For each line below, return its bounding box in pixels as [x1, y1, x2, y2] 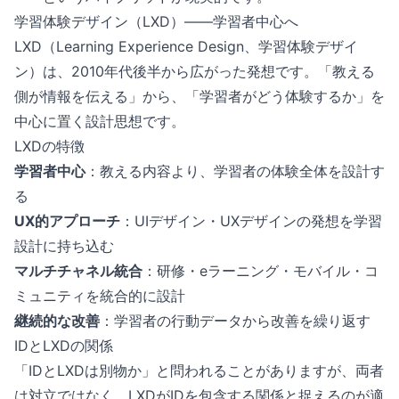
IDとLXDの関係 [14, 337, 113, 354]
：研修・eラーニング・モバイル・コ [142, 262, 379, 280]
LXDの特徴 [14, 137, 85, 155]
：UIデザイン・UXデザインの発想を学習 [120, 212, 382, 230]
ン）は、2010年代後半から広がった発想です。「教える [14, 62, 375, 80]
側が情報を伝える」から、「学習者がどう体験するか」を [14, 87, 385, 105]
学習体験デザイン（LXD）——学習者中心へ [14, 12, 298, 30]
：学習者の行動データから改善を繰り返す [100, 312, 370, 330]
